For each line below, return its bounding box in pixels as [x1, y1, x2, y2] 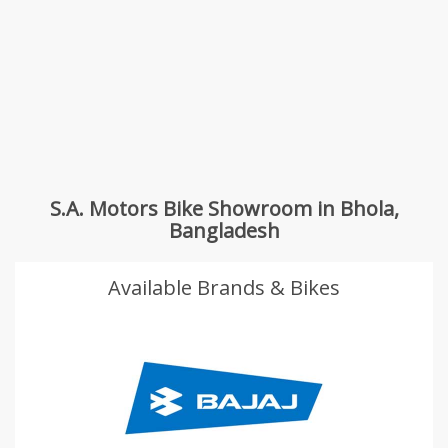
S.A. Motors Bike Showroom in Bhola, [49, 194, 399, 222]
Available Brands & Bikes [108, 273, 340, 301]
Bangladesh [168, 216, 280, 244]
